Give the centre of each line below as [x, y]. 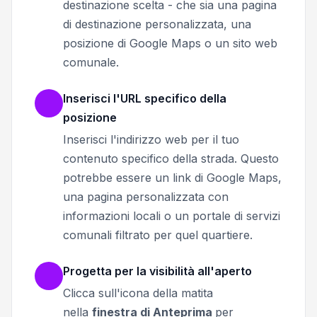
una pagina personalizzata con [146, 196]
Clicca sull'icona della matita [138, 293]
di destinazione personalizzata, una [157, 24]
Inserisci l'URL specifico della [145, 98]
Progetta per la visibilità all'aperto [157, 271]
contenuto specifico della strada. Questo [171, 158]
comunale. [91, 62]
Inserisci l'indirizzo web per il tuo [151, 139]
